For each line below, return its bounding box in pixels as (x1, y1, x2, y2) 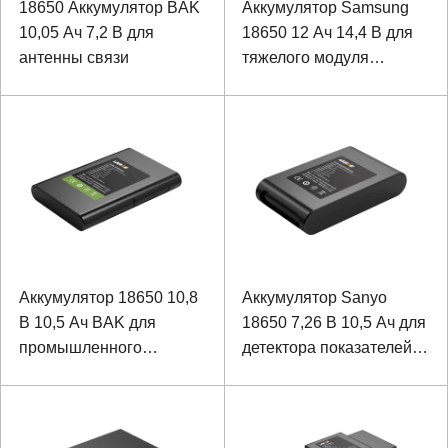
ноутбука (18, 364, 85, 382)
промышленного (18, 339, 142, 357)
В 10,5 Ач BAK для (18, 314, 156, 332)
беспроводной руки (242, 74, 386, 92)
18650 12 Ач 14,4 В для (242, 24, 413, 42)
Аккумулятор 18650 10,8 (18, 289, 198, 307)
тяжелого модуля (242, 49, 369, 67)
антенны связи (18, 49, 129, 67)
